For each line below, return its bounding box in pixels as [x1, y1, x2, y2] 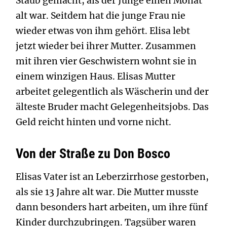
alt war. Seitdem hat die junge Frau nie [16, 10, 185, 21]
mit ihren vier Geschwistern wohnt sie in [16, 56, 197, 67]
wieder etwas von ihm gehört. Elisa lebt [16, 25, 190, 36]
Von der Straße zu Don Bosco [16, 146, 170, 161]
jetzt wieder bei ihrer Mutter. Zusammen [16, 41, 196, 52]
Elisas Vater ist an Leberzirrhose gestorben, [16, 171, 209, 182]
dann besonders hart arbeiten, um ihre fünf [16, 202, 208, 213]
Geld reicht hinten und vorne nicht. [16, 117, 171, 128]
